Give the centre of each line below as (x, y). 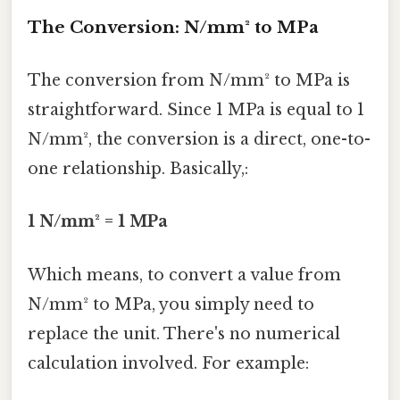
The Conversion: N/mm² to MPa (173, 27)
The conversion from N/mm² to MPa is (189, 81)
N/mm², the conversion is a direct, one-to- (199, 140)
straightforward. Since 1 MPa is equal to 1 (196, 110)
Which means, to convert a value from (184, 275)
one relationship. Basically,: (138, 169)
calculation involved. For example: (168, 363)
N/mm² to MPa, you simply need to (171, 304)
